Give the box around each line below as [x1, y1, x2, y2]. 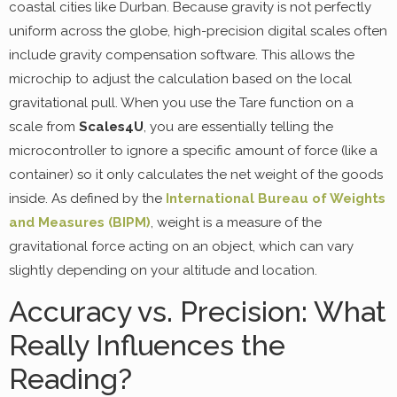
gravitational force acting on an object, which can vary [9, 237, 354, 254]
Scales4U [79, 118, 144, 135]
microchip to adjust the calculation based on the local [9, 70, 352, 87]
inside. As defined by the [9, 190, 166, 206]
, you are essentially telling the [144, 118, 333, 135]
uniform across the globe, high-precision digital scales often [9, 22, 387, 39]
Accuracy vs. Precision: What [9, 295, 386, 329]
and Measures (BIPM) [9, 214, 151, 230]
